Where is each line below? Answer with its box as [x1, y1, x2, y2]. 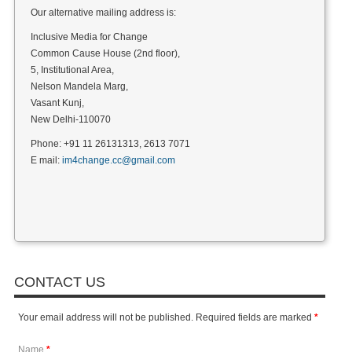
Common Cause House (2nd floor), [30, 48, 180, 59]
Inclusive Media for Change [30, 31, 148, 42]
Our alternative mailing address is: [30, 7, 176, 18]
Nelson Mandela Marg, [30, 81, 128, 92]
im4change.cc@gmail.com [61, 155, 175, 166]
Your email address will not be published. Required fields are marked [17, 312, 314, 323]
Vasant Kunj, [30, 97, 84, 108]
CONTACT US [13, 274, 105, 290]
